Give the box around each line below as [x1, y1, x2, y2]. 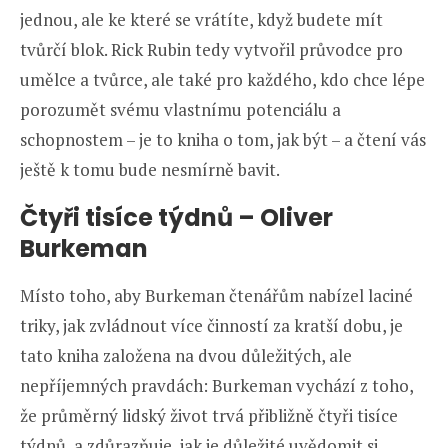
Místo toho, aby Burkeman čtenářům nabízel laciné [20, 283, 413, 307]
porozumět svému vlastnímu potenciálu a [20, 97, 341, 121]
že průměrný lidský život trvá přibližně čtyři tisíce [20, 403, 398, 427]
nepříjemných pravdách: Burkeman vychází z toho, [20, 373, 413, 397]
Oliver [260, 200, 333, 234]
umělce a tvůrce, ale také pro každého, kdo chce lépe [20, 67, 425, 91]
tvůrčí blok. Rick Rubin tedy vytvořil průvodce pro [20, 37, 403, 61]
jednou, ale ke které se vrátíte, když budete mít [20, 7, 383, 31]
